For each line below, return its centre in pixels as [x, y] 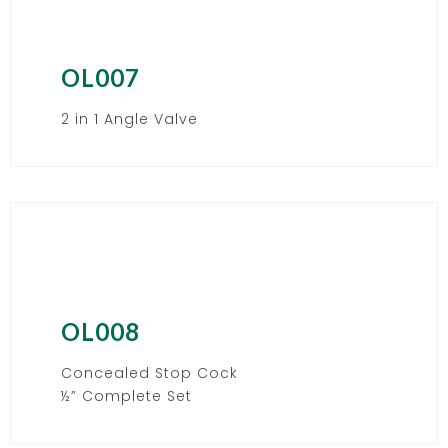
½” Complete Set [126, 395]
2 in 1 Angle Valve [129, 118]
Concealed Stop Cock [149, 372]
